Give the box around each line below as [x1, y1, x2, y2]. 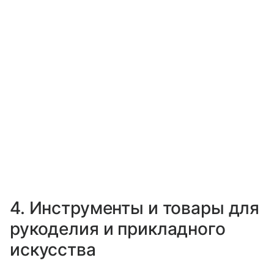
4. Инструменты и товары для [10, 197, 260, 218]
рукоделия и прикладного [10, 218, 226, 239]
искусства [10, 239, 96, 260]
